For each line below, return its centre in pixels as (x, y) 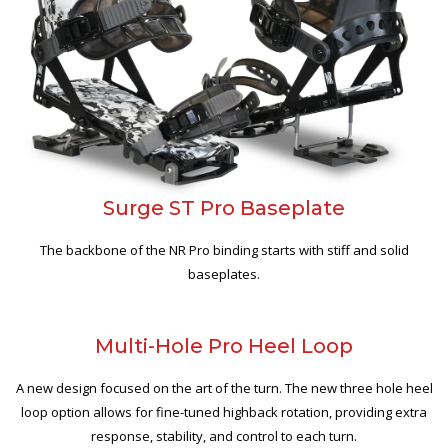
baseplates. (224, 274)
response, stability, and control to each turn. (224, 436)
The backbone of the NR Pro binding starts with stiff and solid (224, 250)
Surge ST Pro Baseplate (224, 208)
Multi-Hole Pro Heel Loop (224, 346)
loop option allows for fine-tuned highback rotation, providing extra (224, 412)
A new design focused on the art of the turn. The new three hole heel (224, 388)
